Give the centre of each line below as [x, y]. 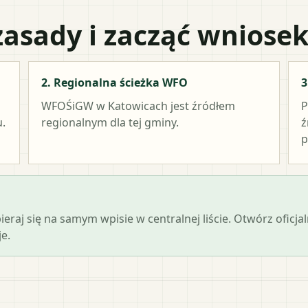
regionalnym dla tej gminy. [110, 122]
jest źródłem [202, 106]
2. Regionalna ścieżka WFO [115, 82]
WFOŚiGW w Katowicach [105, 106]
